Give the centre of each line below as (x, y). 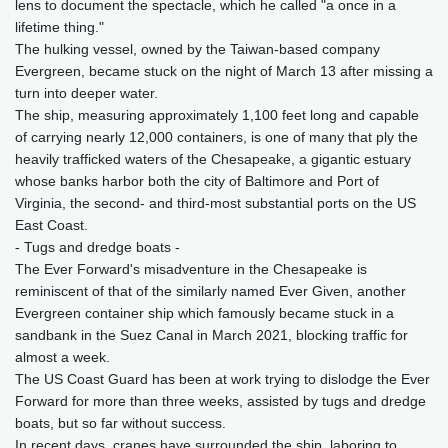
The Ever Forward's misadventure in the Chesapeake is (191, 269)
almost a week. (62, 357)
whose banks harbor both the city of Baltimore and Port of (197, 181)
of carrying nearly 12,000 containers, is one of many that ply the (216, 137)
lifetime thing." (59, 27)
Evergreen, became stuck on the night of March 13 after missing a (224, 71)
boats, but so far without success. (120, 423)
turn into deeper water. (86, 93)
